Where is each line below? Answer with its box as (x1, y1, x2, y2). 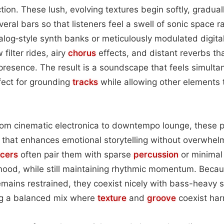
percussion (133, 149, 178, 159)
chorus (68, 47, 96, 58)
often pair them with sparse (18, 149, 133, 159)
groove (147, 192, 176, 203)
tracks (72, 76, 98, 87)
